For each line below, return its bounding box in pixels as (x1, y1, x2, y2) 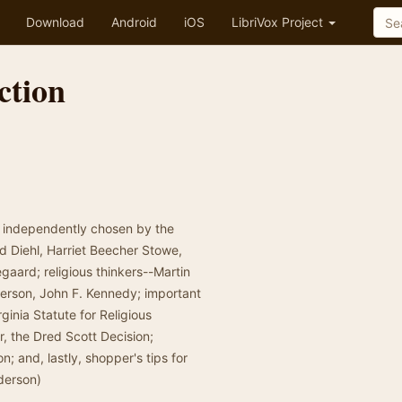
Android (111, 14, 157, 30)
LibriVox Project (232, 14, 327, 30)
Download (26, 14, 84, 30)
